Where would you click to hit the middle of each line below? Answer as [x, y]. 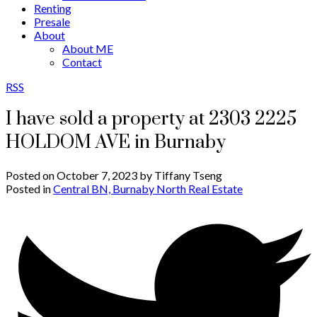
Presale [52, 22]
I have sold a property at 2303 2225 [151, 119]
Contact [82, 62]
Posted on [31, 175]
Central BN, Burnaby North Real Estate [148, 188]
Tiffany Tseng [188, 175]
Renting [53, 8]
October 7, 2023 [97, 175]
